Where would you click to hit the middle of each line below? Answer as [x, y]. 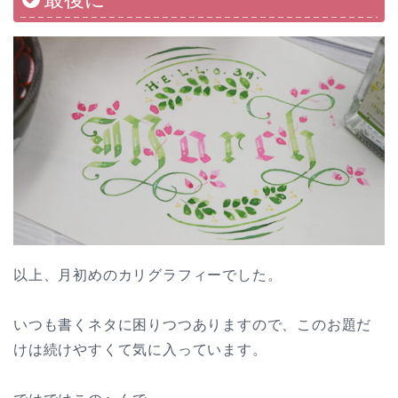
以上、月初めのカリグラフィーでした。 [148, 275]
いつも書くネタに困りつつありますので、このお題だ [193, 325]
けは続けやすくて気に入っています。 [140, 350]
